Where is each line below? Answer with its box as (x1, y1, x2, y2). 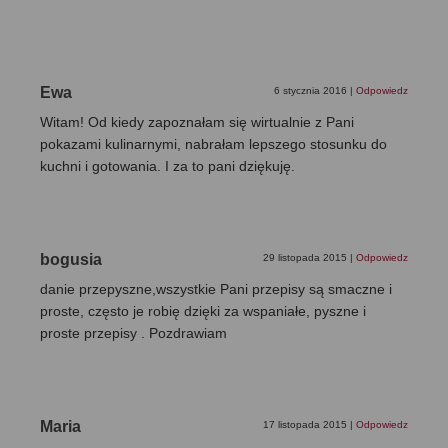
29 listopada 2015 (263, 251, 350, 263)
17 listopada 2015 (263, 418, 350, 430)
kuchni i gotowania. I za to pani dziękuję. (40, 157, 295, 174)
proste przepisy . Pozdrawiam (40, 324, 227, 341)
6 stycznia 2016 (274, 84, 350, 96)
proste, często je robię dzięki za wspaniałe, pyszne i (40, 302, 366, 319)
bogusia (40, 250, 102, 268)
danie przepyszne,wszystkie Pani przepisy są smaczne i (40, 280, 392, 297)
